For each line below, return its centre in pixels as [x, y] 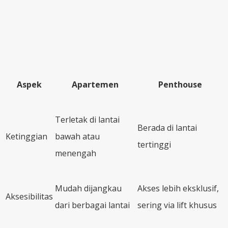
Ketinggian [26, 136]
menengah [76, 153]
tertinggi [154, 144]
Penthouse [180, 84]
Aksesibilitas [29, 196]
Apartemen [95, 84]
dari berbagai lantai [92, 205]
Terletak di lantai [87, 119]
